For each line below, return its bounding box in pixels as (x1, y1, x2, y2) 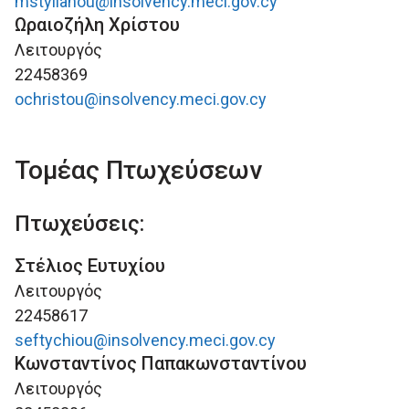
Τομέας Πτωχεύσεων (15, 155, 262, 185)
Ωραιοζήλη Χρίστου (15, 14, 180, 36)
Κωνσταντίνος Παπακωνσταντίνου (15, 352, 307, 374)
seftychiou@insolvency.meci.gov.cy (15, 330, 276, 350)
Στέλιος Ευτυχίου (15, 255, 165, 277)
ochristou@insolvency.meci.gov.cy (15, 89, 267, 109)
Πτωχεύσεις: (15, 211, 144, 236)
